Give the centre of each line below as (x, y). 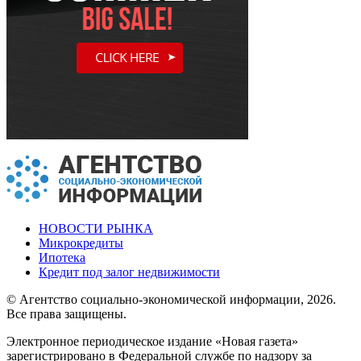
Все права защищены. (66, 313)
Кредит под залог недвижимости (129, 272)
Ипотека (62, 257)
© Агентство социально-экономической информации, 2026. (171, 299)
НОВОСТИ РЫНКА (96, 228)
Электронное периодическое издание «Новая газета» (152, 341)
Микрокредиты (81, 243)
